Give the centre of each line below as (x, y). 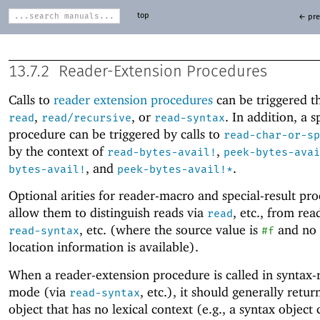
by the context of (58, 151)
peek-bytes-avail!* (175, 170)
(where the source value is (184, 230)
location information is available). (104, 247)
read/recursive (86, 118)
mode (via (39, 291)
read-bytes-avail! (162, 152)
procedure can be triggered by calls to (116, 134)
